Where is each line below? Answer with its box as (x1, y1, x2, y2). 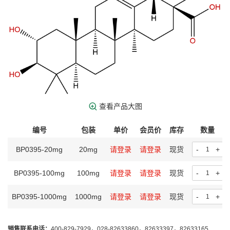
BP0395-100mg (14, 169, 65, 177)
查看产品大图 (99, 102, 142, 110)
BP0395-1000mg (12, 193, 67, 201)
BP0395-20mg (16, 145, 63, 154)
